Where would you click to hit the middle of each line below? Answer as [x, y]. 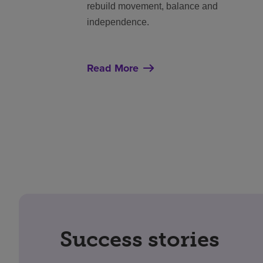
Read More [113, 68]
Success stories [140, 239]
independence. [118, 22]
